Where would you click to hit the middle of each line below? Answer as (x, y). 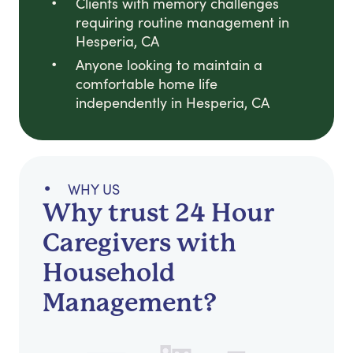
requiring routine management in (182, 22)
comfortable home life (147, 84)
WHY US (94, 190)
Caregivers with (139, 243)
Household (109, 273)
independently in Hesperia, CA (173, 103)
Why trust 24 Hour (158, 214)
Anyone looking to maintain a (169, 65)
